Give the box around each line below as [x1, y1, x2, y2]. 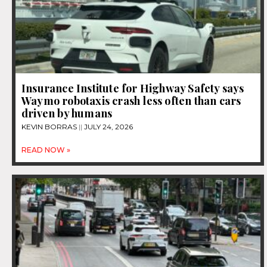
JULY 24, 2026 [82, 122, 133, 131]
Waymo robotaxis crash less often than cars [21, 93, 241, 108]
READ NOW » [21, 145, 70, 154]
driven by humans [21, 105, 113, 120]
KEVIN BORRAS [21, 122, 79, 131]
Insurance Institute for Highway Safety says [21, 80, 244, 95]
